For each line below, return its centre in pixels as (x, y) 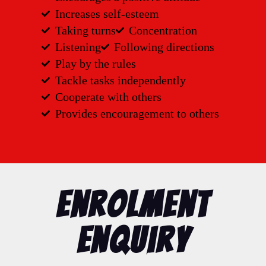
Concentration (163, 30)
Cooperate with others (108, 97)
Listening (78, 47)
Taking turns (85, 30)
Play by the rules (95, 64)
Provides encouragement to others (137, 113)
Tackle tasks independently (120, 80)
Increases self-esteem (107, 14)
